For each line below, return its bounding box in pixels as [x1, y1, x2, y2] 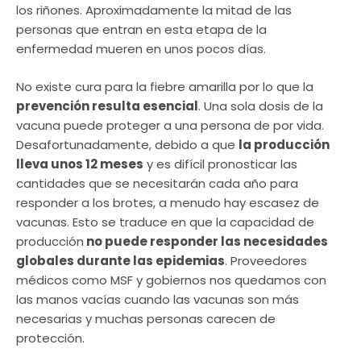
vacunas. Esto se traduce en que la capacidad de [16, 213, 314, 230]
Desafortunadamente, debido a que [16, 135, 239, 153]
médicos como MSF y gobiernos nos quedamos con [16, 271, 326, 288]
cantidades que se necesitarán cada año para [16, 174, 298, 192]
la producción [239, 135, 330, 153]
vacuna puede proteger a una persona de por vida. [16, 116, 324, 134]
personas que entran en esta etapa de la [16, 21, 267, 39]
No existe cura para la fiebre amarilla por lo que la [16, 77, 313, 95]
